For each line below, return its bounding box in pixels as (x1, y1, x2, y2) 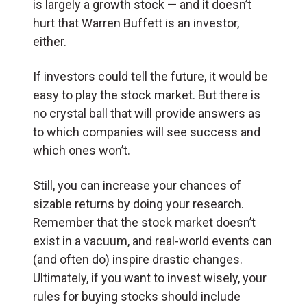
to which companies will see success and (33, 124, 260, 139)
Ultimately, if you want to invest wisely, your (33, 270, 267, 285)
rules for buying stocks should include (33, 288, 241, 304)
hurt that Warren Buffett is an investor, (33, 15, 239, 30)
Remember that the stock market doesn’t (33, 214, 256, 230)
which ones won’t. (33, 143, 133, 158)
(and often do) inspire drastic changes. (33, 251, 243, 267)
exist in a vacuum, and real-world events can (33, 233, 272, 248)
